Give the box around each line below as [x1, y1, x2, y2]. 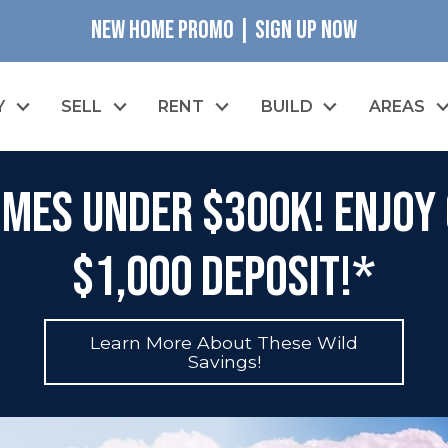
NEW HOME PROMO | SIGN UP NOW [91, 15, 357, 46]
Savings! [187, 351, 261, 372]
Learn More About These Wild [90, 332, 358, 353]
